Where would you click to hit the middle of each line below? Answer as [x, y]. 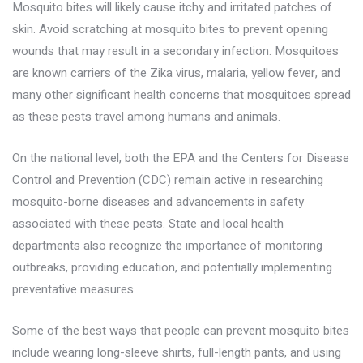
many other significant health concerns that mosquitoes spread [181, 95]
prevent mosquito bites [288, 331]
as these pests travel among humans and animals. [146, 117]
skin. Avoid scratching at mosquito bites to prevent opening [170, 29]
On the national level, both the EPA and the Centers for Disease [181, 158]
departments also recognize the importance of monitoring [167, 246]
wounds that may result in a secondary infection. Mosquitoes [175, 51]
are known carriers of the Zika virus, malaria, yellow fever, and [176, 73]
